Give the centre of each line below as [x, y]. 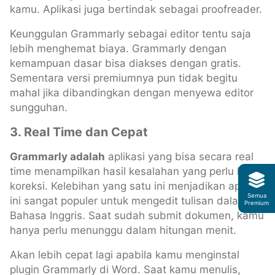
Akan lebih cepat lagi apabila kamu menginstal [125, 254]
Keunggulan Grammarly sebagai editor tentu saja [130, 33]
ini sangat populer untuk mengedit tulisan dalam [129, 200]
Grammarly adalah [57, 156]
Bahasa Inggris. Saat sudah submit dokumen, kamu [137, 215]
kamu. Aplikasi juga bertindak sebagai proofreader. [136, 9]
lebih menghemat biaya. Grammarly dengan [118, 48]
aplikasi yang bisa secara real [179, 156]
